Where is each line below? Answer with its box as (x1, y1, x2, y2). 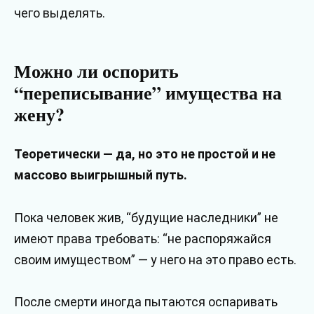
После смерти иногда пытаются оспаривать (14, 294, 278, 310)
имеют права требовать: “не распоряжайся (14, 231, 271, 246)
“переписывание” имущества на (14, 79, 282, 107)
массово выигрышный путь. (14, 168, 187, 183)
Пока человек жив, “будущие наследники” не (14, 210, 278, 225)
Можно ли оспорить (14, 57, 179, 85)
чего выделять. (14, 6, 105, 21)
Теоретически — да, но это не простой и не (14, 146, 275, 162)
